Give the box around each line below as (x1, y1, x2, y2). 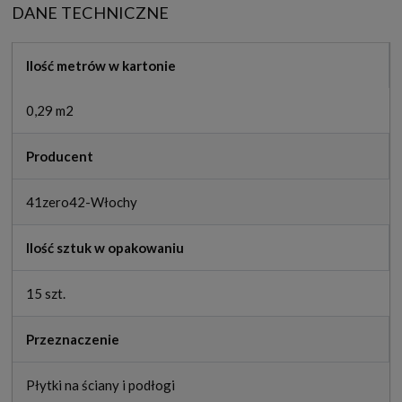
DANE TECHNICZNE (12, 2, 169, 22)
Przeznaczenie (26, 330, 119, 347)
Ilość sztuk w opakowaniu (26, 239, 184, 256)
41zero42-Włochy (26, 193, 137, 210)
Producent (26, 147, 93, 164)
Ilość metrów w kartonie (26, 57, 176, 74)
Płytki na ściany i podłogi (26, 376, 175, 393)
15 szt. (26, 284, 66, 301)
